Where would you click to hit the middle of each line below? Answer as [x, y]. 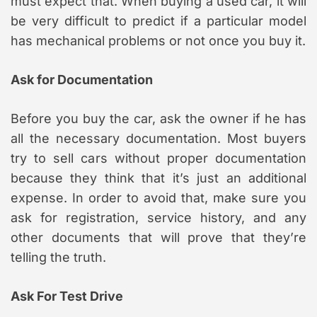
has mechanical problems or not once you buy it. [158, 40]
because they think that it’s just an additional [158, 178]
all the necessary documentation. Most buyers [158, 138]
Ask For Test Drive [67, 296]
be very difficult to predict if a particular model [158, 21]
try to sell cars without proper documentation [158, 158]
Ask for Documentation [82, 79]
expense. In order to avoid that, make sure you [158, 197]
